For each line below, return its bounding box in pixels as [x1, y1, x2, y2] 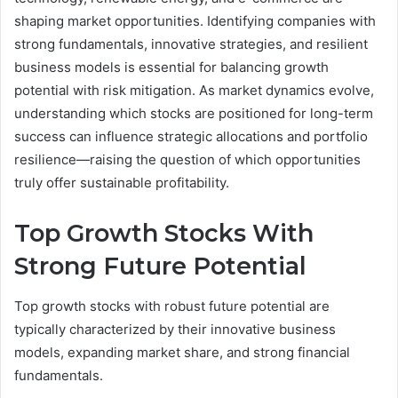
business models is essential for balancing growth [14, 59, 329, 76]
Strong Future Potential [14, 251, 306, 282]
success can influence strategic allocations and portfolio [14, 128, 368, 146]
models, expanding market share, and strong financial [14, 343, 350, 361]
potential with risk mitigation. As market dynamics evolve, [14, 82, 374, 99]
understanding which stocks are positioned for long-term [14, 105, 373, 123]
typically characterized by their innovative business [14, 320, 336, 338]
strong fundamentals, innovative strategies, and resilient [14, 36, 368, 53]
